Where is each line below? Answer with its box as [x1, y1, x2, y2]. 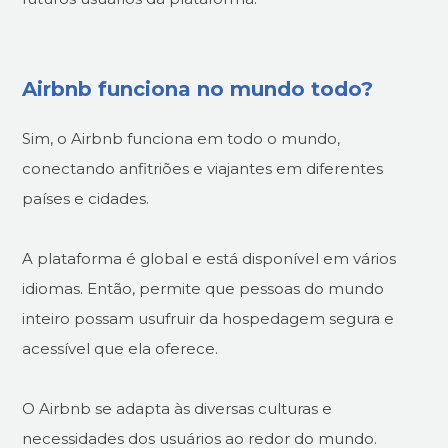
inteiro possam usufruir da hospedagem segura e [22, 308, 395, 328]
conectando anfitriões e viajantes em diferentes [22, 158, 384, 178]
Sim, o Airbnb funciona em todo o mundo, [22, 128, 341, 148]
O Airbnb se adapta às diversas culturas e [22, 398, 333, 418]
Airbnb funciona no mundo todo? [22, 76, 374, 101]
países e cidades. [22, 188, 150, 208]
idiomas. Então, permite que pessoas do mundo [22, 278, 385, 298]
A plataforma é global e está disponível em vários [22, 248, 397, 268]
